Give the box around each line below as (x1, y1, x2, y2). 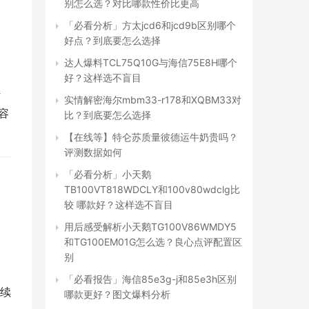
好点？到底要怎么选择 (64, 34, 161, 46)
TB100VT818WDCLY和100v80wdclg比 (64, 183, 240, 195)
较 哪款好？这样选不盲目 (64, 199, 173, 210)
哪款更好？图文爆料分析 (64, 288, 170, 300)
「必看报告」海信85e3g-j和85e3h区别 (64, 273, 237, 285)
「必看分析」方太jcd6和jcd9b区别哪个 (64, 19, 236, 31)
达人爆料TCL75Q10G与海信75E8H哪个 (64, 57, 237, 68)
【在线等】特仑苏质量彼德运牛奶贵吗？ (64, 131, 238, 143)
